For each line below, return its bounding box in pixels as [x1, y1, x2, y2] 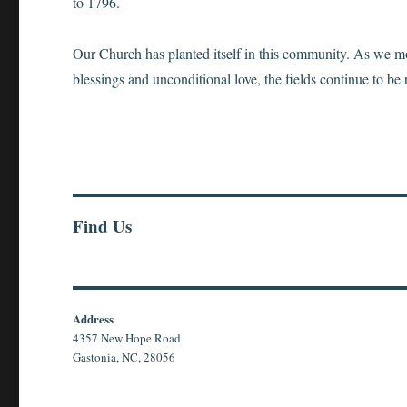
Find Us [73, 213, 133, 239]
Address [73, 310, 114, 328]
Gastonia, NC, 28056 [73, 349, 176, 366]
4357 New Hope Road [73, 330, 182, 347]
